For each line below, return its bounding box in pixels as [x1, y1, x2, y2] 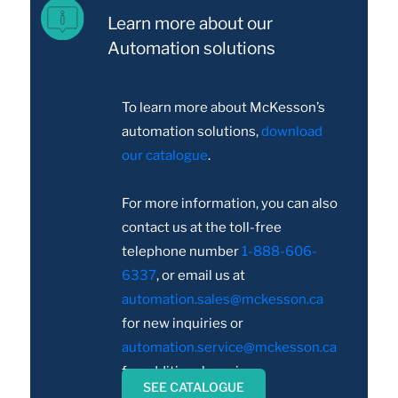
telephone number [122, 243, 243, 260]
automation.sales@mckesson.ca [122, 291, 324, 308]
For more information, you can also [122, 195, 338, 212]
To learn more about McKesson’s [122, 99, 326, 116]
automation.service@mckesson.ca [122, 339, 338, 356]
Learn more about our [107, 12, 274, 35]
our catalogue [122, 147, 209, 164]
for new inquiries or [122, 315, 244, 332]
